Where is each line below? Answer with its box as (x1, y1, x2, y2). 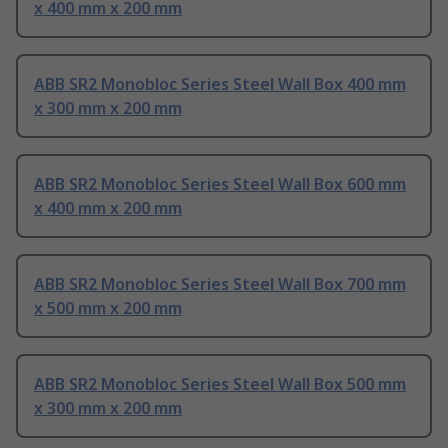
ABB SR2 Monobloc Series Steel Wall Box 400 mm (34, 73, 406, 96)
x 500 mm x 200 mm (34, 297, 182, 320)
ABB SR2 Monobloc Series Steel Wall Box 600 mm (34, 173, 406, 196)
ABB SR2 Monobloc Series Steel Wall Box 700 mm (34, 273, 406, 296)
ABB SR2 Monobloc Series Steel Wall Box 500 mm (34, 373, 406, 396)
